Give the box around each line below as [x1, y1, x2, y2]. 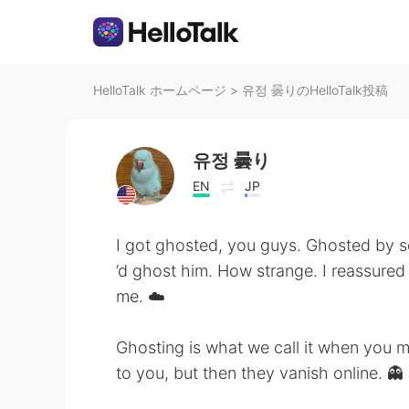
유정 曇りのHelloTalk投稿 [242, 82, 388, 98]
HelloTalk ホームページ [93, 82, 226, 98]
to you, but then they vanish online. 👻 [116, 363, 404, 383]
